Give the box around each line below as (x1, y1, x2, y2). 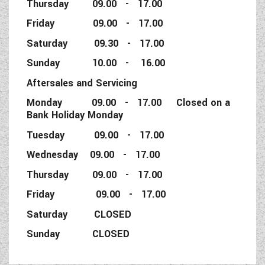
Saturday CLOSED (27, 207, 131, 221)
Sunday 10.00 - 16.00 (27, 56, 177, 70)
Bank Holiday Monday (27, 108, 123, 122)
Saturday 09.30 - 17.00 (27, 36, 176, 50)
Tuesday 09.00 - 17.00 (27, 128, 164, 142)
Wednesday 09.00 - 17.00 (27, 148, 160, 162)
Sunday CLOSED (27, 227, 130, 241)
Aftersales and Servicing (27, 76, 137, 90)
